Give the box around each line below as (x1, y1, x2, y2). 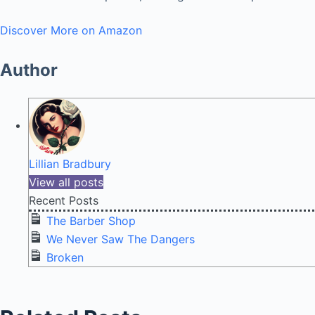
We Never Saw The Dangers (46, 231, 195, 246)
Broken (46, 250, 84, 264)
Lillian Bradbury (29, 156, 111, 171)
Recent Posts (29, 193, 98, 207)
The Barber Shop (46, 213, 136, 228)
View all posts (29, 174, 103, 189)
